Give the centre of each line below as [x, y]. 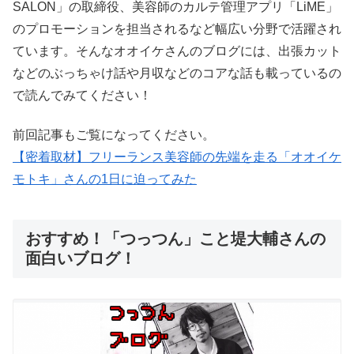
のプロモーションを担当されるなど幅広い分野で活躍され [177, 28]
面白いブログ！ [81, 259]
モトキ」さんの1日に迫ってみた [105, 179]
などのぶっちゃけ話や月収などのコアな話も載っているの [177, 73]
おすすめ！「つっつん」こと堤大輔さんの [175, 239]
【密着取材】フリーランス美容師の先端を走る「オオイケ [177, 157]
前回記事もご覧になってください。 [114, 135]
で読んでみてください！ [82, 95]
